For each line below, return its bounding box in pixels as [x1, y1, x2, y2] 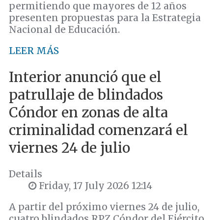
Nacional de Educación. [9, 24, 120, 36]
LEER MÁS [9, 45, 59, 57]
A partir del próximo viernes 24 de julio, [9, 200, 199, 213]
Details [9, 167, 42, 180]
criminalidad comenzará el [9, 121, 188, 139]
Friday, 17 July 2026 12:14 [36, 179, 152, 192]
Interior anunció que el [9, 68, 162, 86]
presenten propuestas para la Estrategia [9, 12, 201, 24]
